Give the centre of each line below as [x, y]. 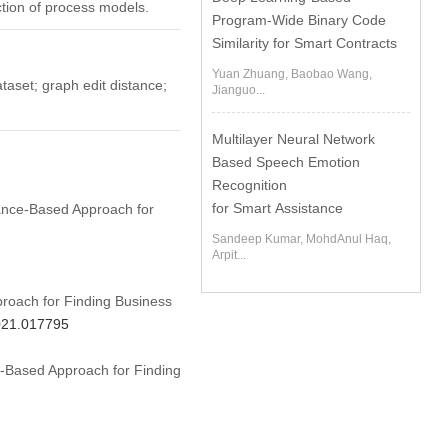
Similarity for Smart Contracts [305, 43]
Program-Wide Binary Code [299, 20]
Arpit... [229, 255]
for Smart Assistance [278, 208]
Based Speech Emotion [286, 162]
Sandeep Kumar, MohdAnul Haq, [302, 239]
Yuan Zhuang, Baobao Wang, [292, 74]
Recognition [250, 185]
